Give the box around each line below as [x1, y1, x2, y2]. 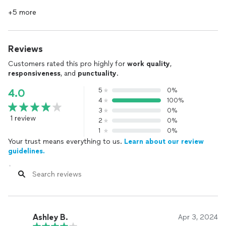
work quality [127, 60, 170, 68]
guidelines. [8, 147, 45, 155]
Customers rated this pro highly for [8, 60, 127, 68]
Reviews [8, 43, 43, 54]
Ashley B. [32, 212, 68, 222]
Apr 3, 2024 [178, 213, 218, 221]
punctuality [78, 69, 117, 78]
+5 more [8, 8, 36, 17]
